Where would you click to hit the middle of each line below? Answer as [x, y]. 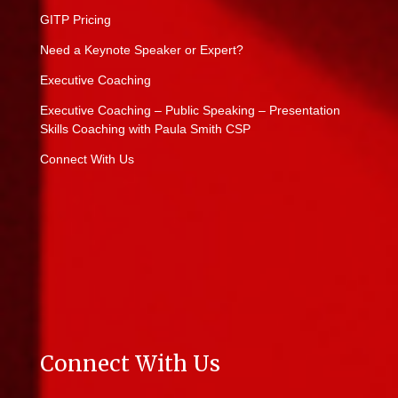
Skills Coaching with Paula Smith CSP [145, 128]
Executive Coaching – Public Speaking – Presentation [190, 110]
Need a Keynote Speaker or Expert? [142, 49]
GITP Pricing [76, 19]
